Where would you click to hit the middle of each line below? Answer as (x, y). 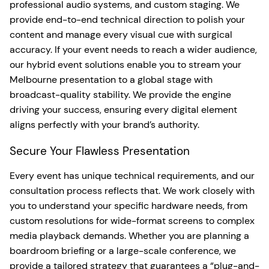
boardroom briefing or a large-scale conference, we (123, 250)
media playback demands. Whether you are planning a (129, 235)
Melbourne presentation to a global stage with (111, 79)
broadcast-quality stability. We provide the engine (120, 94)
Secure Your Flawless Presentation (100, 151)
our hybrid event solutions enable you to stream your (125, 64)
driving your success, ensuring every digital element (123, 109)
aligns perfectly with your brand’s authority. (104, 124)
